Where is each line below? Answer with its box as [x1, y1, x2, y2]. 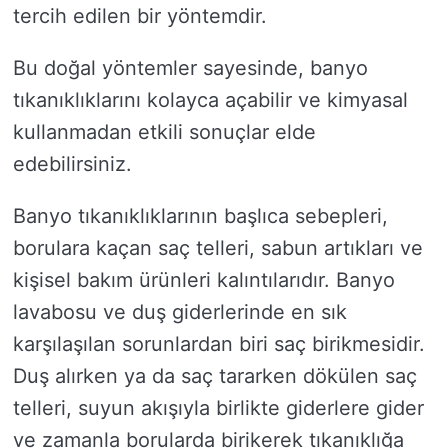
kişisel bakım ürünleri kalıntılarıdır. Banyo [13, 267, 395, 292]
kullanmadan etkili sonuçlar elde [13, 119, 316, 144]
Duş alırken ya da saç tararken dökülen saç [13, 363, 417, 388]
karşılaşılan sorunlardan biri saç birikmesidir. [13, 331, 425, 356]
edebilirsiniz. [13, 151, 132, 176]
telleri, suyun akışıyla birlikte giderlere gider [13, 395, 424, 420]
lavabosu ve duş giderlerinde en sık [13, 299, 347, 324]
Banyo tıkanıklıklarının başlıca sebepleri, [13, 203, 388, 228]
